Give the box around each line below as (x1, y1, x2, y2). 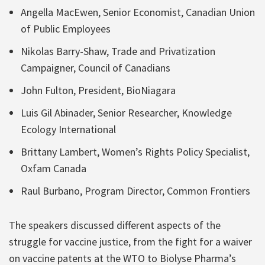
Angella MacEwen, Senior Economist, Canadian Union (21, 5, 255, 19)
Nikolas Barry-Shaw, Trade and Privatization (21, 44, 215, 58)
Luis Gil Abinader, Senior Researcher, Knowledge (21, 105, 232, 119)
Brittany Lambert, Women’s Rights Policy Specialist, (21, 144, 250, 159)
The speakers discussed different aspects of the (9, 218, 221, 232)
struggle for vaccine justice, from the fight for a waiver (9, 234, 252, 248)
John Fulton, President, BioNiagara (21, 83, 176, 97)
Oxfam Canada (21, 161, 86, 175)
